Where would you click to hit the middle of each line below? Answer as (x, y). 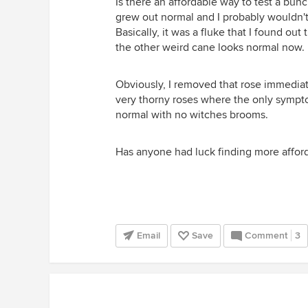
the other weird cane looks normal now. (210, 47)
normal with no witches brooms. (192, 115)
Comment (266, 235)
